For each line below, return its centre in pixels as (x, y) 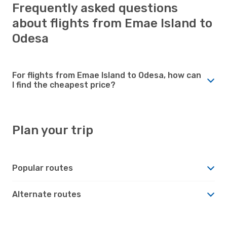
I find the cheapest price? (64, 85)
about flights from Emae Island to (112, 23)
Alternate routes (47, 194)
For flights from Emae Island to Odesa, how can (107, 75)
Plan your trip (53, 130)
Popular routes (43, 168)
